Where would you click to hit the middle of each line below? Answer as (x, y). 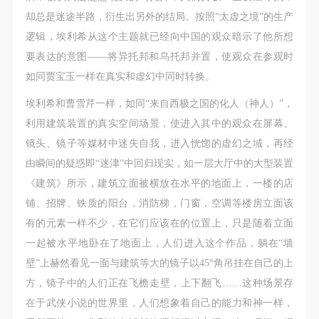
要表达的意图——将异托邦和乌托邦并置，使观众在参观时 (159, 57)
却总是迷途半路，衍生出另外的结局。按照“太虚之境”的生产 (159, 17)
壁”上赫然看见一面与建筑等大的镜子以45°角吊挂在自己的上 (159, 263)
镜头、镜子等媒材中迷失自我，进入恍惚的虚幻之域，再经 (159, 143)
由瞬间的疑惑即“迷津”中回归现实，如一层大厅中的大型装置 (159, 163)
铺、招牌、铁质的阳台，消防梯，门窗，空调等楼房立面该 (159, 203)
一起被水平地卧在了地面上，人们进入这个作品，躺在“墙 (159, 243)
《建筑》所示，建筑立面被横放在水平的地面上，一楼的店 (159, 183)
